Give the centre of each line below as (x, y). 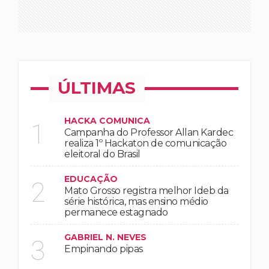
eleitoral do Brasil (102, 154)
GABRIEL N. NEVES (105, 237)
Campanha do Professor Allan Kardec (149, 133)
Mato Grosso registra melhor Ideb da (147, 191)
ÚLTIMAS (97, 88)
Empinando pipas (104, 249)
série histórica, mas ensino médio (136, 202)
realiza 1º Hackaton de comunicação (145, 144)
